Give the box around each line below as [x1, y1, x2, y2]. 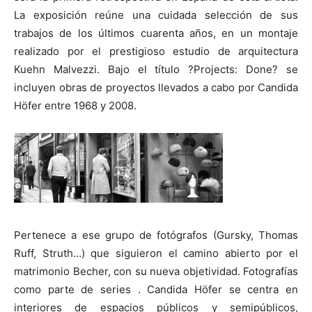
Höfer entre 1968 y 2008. [14, 98, 136, 112]
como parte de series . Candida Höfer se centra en [14, 282, 298, 296]
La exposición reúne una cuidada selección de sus [14, 8, 298, 22]
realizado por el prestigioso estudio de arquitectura [14, 44, 298, 58]
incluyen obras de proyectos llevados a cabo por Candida [14, 80, 298, 94]
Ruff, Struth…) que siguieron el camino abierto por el [14, 246, 298, 260]
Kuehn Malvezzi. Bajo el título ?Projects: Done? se [14, 62, 298, 76]
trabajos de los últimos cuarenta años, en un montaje [14, 26, 298, 40]
